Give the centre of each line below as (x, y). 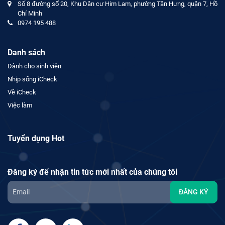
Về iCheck (22, 92)
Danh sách (26, 53)
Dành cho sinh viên (34, 66)
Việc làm (20, 105)
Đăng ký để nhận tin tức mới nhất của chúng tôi (92, 172)
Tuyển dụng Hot (36, 139)
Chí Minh (30, 14)
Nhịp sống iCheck (32, 79)
